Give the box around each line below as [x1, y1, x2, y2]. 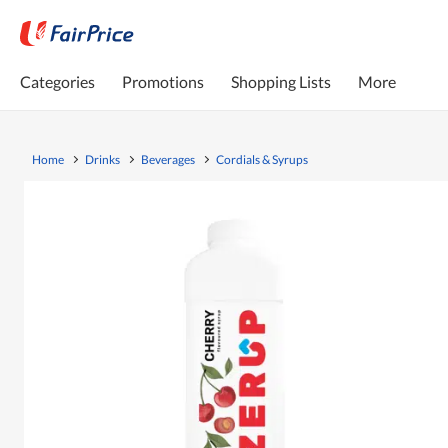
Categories [20, 71, 95, 91]
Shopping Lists [231, 71, 331, 91]
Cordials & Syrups [216, 151, 308, 167]
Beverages [141, 151, 195, 167]
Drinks [85, 151, 120, 167]
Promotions [122, 71, 204, 91]
